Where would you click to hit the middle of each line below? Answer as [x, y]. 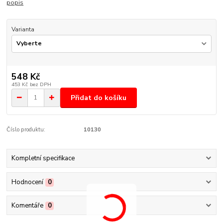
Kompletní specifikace [43, 159]
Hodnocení [27, 182]
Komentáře [27, 205]
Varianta [23, 30]
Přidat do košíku [99, 98]
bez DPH [40, 85]
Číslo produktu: [26, 129]
